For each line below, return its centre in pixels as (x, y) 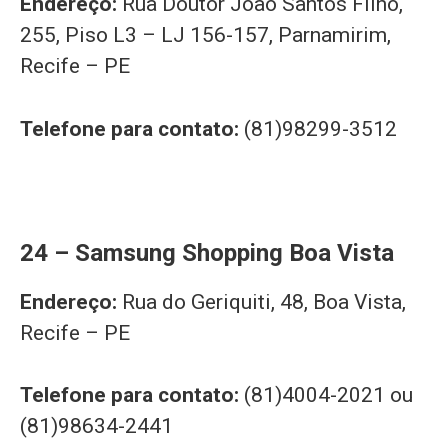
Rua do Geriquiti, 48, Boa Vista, (264, 301)
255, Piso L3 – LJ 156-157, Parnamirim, (205, 35)
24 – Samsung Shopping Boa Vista (207, 252)
